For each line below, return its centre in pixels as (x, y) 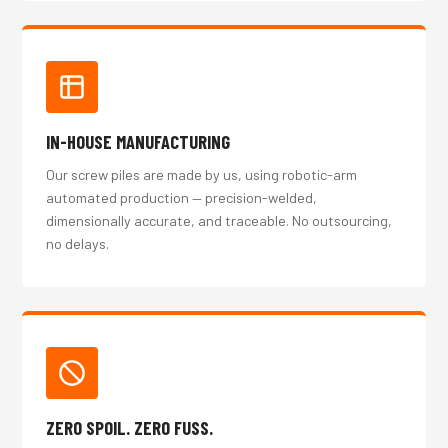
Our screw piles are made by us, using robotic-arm (202, 174)
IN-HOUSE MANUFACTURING (138, 142)
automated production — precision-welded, (182, 197)
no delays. (78, 243)
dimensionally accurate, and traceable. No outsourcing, (219, 220)
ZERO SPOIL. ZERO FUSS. (130, 428)
